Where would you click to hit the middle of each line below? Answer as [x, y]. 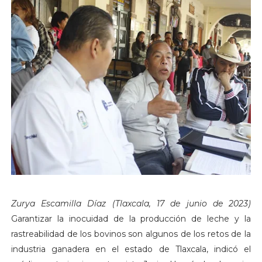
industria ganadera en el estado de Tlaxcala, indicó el [131, 249]
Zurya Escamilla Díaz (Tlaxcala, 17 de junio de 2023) [131, 204]
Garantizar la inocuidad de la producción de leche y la [131, 219]
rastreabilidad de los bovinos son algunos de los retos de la [131, 234]
